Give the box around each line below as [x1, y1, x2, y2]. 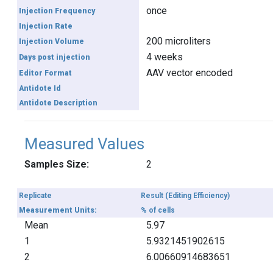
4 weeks [146, 51, 183, 63]
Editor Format [19, 69, 73, 77]
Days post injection [19, 53, 91, 62]
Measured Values [24, 135, 144, 153]
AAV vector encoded [146, 67, 233, 79]
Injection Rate [19, 22, 73, 30]
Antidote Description [19, 99, 98, 107]
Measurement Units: [19, 206, 97, 214]
